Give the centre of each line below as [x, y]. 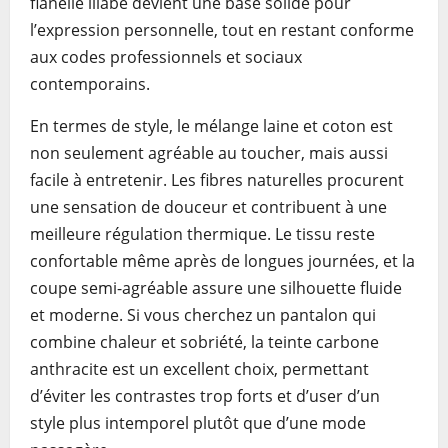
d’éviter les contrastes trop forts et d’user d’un [205, 396]
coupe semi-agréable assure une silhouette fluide [216, 288]
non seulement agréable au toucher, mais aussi [209, 153]
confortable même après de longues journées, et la [222, 261]
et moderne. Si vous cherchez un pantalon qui [203, 315]
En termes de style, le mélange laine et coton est [211, 126]
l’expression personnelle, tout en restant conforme [222, 30]
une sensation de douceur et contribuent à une [208, 207]
